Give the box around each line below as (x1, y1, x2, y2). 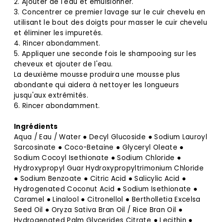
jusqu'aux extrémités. (13, 90, 89, 100)
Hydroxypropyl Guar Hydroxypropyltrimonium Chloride (13, 163, 204, 173)
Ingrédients (13, 121, 58, 131)
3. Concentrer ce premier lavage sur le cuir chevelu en (13, 7, 206, 17)
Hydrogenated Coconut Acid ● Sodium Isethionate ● (13, 184, 198, 194)
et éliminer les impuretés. (13, 28, 103, 38)
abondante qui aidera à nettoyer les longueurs (13, 80, 179, 90)
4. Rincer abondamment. (13, 38, 101, 48)
